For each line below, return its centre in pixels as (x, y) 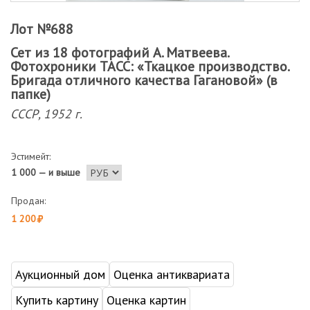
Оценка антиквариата (172, 274)
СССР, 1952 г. (46, 114)
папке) (30, 94)
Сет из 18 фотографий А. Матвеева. (119, 53)
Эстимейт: (31, 156)
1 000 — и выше (46, 172)
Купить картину (57, 300)
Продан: (28, 201)
